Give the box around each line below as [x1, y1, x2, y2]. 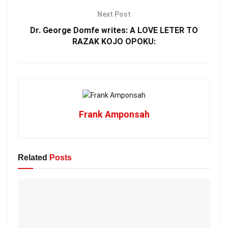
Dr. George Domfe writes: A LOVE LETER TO [30, 25, 198, 35]
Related [18, 153, 47, 162]
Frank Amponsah [78, 109, 150, 120]
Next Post [97, 10, 131, 18]
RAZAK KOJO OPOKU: [72, 36, 156, 46]
